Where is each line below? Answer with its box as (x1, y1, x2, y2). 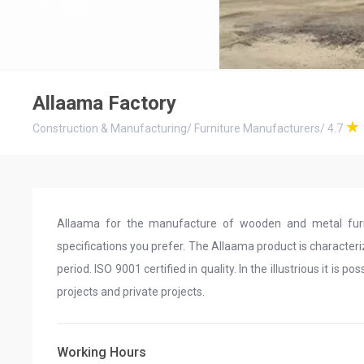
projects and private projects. (57, 284, 205, 298)
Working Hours (57, 344, 146, 360)
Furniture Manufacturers (194, 121, 320, 135)
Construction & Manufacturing (32, 121, 187, 135)
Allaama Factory (32, 91, 176, 115)
